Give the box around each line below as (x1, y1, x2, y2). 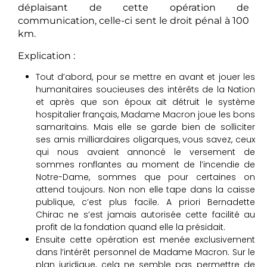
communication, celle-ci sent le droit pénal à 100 (18, 15, 249, 27)
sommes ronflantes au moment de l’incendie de (36, 159, 255, 170)
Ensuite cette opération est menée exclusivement (36, 234, 255, 246)
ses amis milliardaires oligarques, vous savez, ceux (36, 133, 255, 145)
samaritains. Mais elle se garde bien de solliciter (36, 121, 255, 133)
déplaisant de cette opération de (18, 2, 249, 14)
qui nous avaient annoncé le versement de (36, 146, 255, 158)
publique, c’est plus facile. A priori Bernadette (36, 196, 255, 208)
